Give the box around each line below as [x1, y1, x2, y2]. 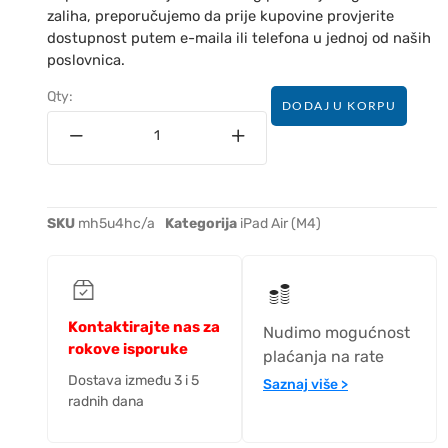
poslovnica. [47, 50, 125, 69]
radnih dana [68, 392, 144, 410]
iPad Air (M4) [240, 214, 321, 232]
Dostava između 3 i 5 [68, 371, 199, 389]
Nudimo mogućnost [263, 322, 410, 342]
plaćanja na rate [263, 346, 384, 366]
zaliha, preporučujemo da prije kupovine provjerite [47, 6, 394, 25]
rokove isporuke [68, 339, 188, 358]
